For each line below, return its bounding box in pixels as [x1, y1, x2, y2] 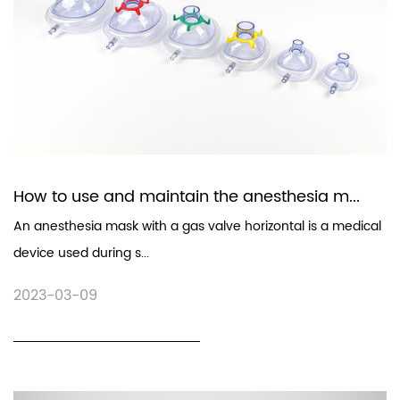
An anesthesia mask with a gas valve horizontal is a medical [13, 215, 381, 237]
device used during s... [13, 242, 149, 263]
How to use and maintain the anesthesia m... [13, 183, 360, 210]
